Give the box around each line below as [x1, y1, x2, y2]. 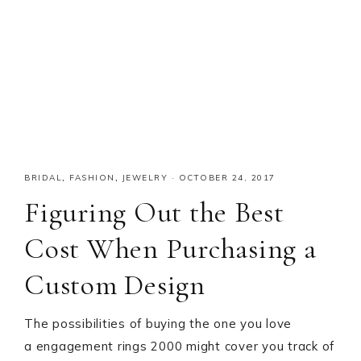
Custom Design [24, 268, 205, 302]
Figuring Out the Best [24, 195, 284, 230]
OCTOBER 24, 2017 [178, 172, 276, 183]
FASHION [69, 172, 115, 183]
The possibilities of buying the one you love [24, 316, 292, 331]
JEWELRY [122, 172, 168, 183]
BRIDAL [24, 172, 62, 183]
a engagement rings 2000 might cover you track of [24, 338, 334, 354]
